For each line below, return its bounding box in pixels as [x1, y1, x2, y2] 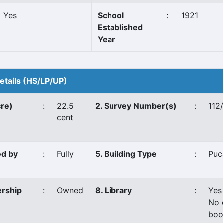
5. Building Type [95, 149, 157, 159]
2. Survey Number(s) [95, 101, 177, 111]
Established [98, 22, 143, 32]
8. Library [95, 185, 132, 195]
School [98, 10, 124, 20]
